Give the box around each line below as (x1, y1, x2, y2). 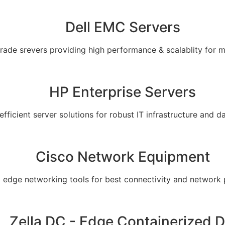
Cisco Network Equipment (35, 148, 210, 165)
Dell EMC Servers (65, 19, 180, 36)
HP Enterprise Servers (49, 83, 196, 100)
